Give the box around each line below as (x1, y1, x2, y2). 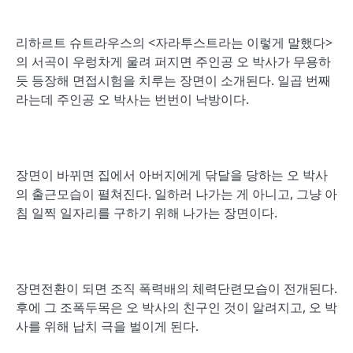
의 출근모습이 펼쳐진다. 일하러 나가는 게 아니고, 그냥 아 (16, 185, 337, 203)
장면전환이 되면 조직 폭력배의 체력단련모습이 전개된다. (16, 280, 337, 297)
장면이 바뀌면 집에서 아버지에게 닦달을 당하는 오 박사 (16, 166, 328, 184)
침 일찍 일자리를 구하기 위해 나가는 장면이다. (16, 204, 277, 221)
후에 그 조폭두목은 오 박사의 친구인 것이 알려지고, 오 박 (16, 299, 337, 316)
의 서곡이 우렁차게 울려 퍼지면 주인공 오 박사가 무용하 (16, 53, 331, 70)
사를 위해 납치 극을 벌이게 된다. (16, 318, 199, 335)
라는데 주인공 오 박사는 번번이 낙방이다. (16, 91, 249, 108)
